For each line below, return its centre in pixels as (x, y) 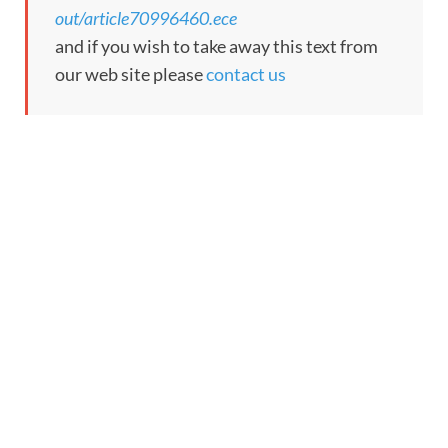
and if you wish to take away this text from (216, 46)
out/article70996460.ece (146, 18)
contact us (246, 74)
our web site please (130, 74)
